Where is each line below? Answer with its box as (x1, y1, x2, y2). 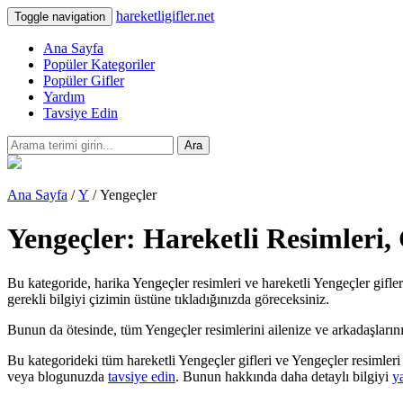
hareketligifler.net (116, 8, 214, 23)
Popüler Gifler (43, 73, 124, 88)
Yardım (43, 89, 85, 104)
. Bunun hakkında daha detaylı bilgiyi (175, 368, 392, 384)
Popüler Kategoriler (43, 57, 155, 72)
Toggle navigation (14, 10, 105, 23)
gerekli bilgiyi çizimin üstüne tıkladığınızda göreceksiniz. (7, 291, 329, 307)
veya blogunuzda (7, 368, 108, 384)
